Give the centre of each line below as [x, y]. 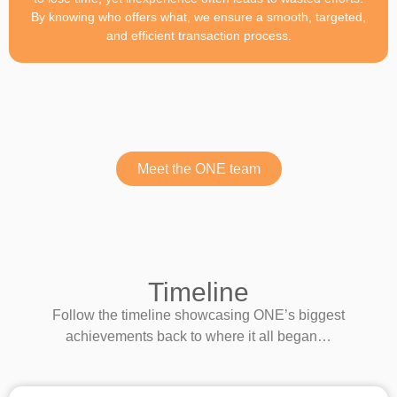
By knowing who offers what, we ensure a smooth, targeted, [198, 16]
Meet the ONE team [198, 168]
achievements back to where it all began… [198, 336]
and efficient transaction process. [198, 35]
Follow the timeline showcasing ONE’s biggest [198, 315]
